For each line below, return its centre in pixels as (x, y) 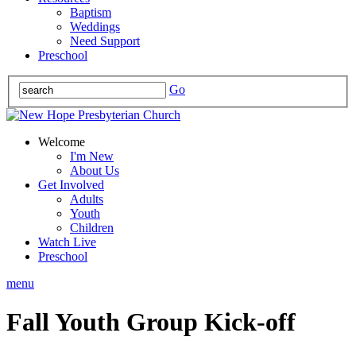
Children (92, 227)
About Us (95, 170)
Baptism (91, 12)
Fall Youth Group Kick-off (151, 322)
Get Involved (71, 184)
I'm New (92, 156)
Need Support (105, 41)
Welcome (62, 141)
